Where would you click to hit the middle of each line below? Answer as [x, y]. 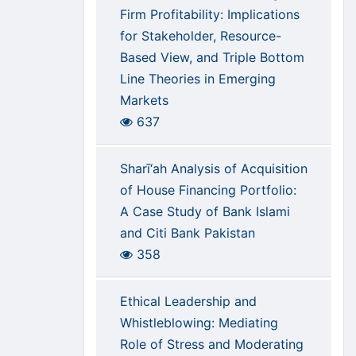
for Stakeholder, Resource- [200, 36]
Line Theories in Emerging [197, 79]
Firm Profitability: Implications [209, 15]
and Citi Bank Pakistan [187, 233]
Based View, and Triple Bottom [212, 58]
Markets [144, 101]
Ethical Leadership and [188, 302]
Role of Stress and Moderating [211, 344]
